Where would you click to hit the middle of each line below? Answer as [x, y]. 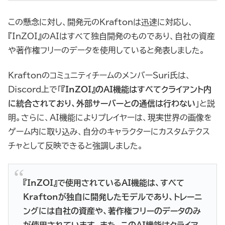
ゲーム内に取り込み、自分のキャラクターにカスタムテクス [109, 132]
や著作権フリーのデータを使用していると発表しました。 [106, 50]
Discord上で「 [35, 90]
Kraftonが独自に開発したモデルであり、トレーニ [112, 197]
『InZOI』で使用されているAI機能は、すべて [103, 183]
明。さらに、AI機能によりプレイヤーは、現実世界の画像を [110, 118]
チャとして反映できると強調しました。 [76, 146]
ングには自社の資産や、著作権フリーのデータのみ [112, 211]
